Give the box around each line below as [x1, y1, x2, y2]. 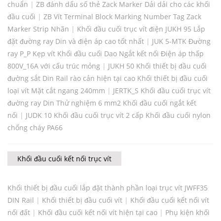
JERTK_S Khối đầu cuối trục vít [113, 86, 211, 96]
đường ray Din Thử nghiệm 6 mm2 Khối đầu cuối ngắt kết [7, 98, 196, 108]
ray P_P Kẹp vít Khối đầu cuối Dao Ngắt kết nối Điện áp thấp [7, 49, 204, 59]
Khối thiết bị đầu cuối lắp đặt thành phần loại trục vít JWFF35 [7, 183, 208, 193]
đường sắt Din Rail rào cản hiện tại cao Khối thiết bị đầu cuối [7, 74, 208, 83]
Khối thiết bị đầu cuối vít [42, 195, 122, 205]
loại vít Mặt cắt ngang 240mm [7, 86, 105, 96]
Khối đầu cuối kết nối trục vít [17, 154, 111, 164]
